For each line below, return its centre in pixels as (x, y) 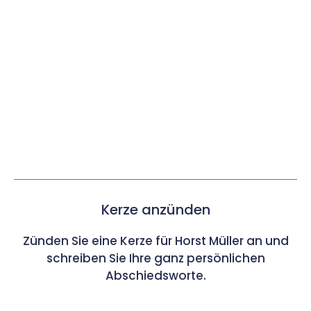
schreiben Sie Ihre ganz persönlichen (155, 258)
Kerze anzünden (155, 209)
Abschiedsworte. (155, 275)
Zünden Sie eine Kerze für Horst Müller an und (155, 241)
